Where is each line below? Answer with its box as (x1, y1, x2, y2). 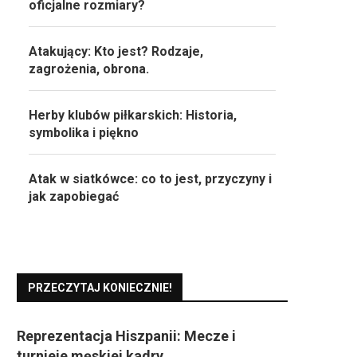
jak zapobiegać (29, 189, 119, 204)
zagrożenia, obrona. (29, 61, 149, 76)
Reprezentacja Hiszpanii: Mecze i (17, 328, 236, 344)
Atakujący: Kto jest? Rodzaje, (29, 44, 203, 59)
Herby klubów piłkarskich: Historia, (29, 108, 237, 123)
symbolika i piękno (29, 125, 139, 140)
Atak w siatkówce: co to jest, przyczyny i (29, 171, 272, 186)
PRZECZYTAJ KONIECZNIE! (28, 281, 172, 294)
